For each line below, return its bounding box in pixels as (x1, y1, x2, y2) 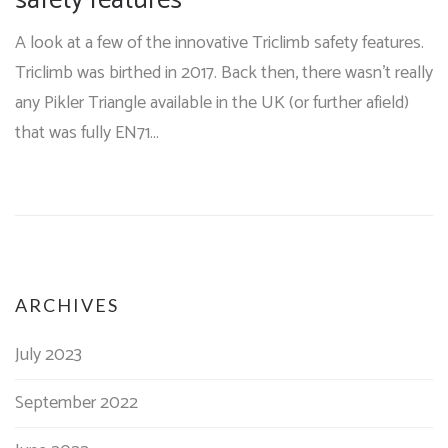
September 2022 (15, 388, 138, 419)
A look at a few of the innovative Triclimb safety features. (15, 28, 424, 59)
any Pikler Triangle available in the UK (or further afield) (15, 88, 409, 119)
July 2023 (15, 340, 82, 371)
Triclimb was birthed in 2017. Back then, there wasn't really (15, 58, 433, 89)
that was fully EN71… (15, 118, 159, 149)
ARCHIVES (15, 294, 119, 317)
